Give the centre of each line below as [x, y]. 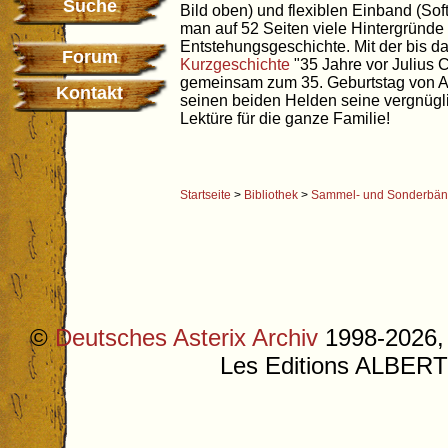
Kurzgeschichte [235, 65]
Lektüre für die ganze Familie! [285, 119]
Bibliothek [271, 195]
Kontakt [89, 93]
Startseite [205, 195]
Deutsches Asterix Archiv [186, 338]
